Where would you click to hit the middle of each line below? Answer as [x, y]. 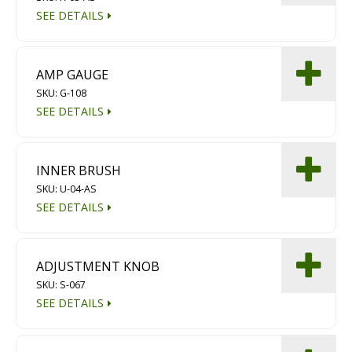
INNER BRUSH [79, 171]
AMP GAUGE [73, 75]
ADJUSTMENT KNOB [98, 267]
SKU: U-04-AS [67, 189]
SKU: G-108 [62, 93]
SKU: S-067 [61, 285]
